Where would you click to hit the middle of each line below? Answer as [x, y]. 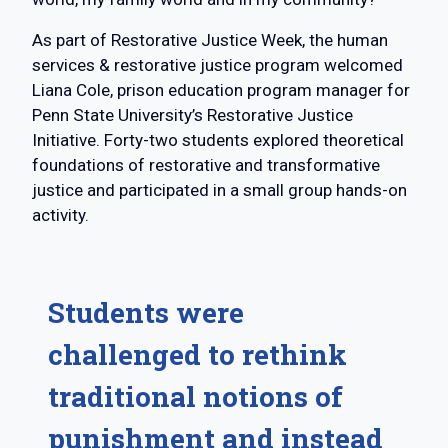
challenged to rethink [197, 355]
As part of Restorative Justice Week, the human [210, 40]
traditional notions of [195, 397]
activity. [60, 215]
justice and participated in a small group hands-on [219, 190]
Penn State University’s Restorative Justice [192, 115]
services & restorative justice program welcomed [217, 65]
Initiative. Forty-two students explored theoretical [218, 140]
